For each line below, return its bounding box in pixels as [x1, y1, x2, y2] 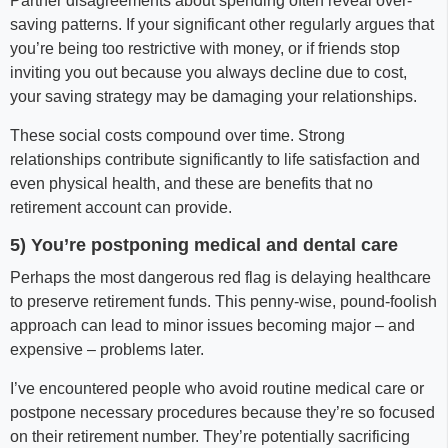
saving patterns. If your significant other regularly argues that [10, 16, 434, 33]
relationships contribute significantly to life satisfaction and [10, 151, 420, 168]
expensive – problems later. [10, 341, 204, 358]
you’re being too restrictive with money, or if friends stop [10, 40, 400, 57]
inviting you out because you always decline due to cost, [10, 64, 407, 81]
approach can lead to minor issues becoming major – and [10, 317, 415, 334]
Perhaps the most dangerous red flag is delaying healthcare [10, 269, 431, 286]
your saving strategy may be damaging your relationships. [10, 88, 417, 105]
